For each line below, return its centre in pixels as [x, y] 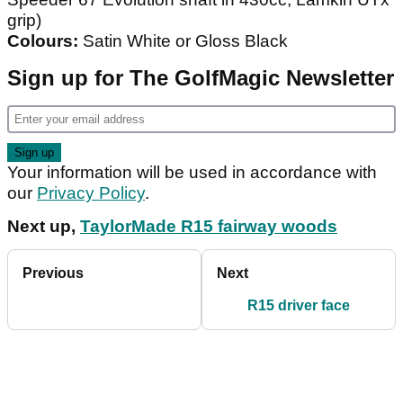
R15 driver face [299, 306]
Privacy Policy [91, 193]
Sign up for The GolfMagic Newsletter [201, 78]
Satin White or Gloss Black [183, 41]
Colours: [43, 41]
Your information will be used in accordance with [192, 173]
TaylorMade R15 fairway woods [209, 227]
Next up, [44, 227]
